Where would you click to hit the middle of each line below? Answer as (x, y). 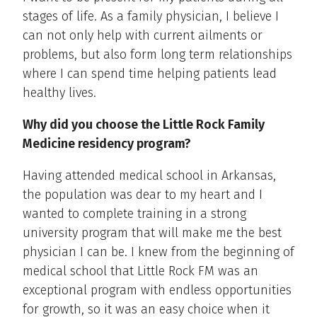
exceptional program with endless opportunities (157, 290)
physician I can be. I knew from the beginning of (158, 252)
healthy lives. (59, 92)
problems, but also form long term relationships (157, 54)
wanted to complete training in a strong (134, 213)
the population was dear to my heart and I (143, 194)
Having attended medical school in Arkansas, (149, 175)
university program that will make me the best (152, 232)
